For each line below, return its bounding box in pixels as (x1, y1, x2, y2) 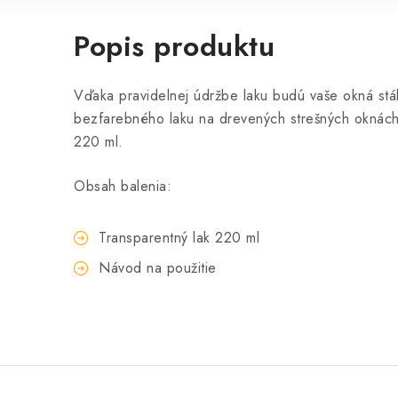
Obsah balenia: (74, 176, 171, 197)
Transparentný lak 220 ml (99, 227, 259, 249)
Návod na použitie (99, 258, 217, 279)
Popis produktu (74, 26, 275, 68)
